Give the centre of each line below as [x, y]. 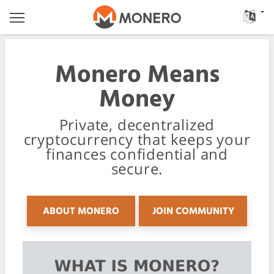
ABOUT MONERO [81, 212]
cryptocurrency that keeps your [137, 139]
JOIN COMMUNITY [193, 212]
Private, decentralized [137, 124]
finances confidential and [137, 154]
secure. [137, 168]
